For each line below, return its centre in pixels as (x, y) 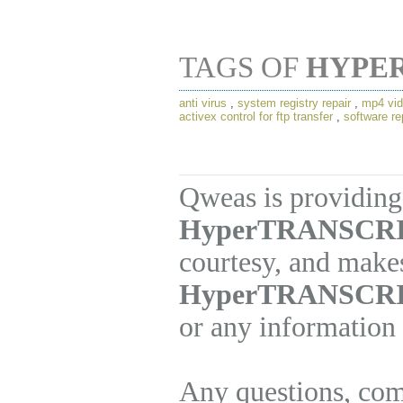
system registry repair (294, 103)
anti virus (203, 103)
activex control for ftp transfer (256, 117)
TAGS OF (242, 68)
